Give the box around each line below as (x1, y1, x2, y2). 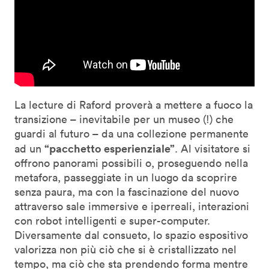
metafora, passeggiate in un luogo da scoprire (14, 170, 237, 184)
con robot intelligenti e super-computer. (14, 213, 210, 228)
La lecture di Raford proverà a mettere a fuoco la (14, 97, 253, 112)
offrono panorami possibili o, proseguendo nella (14, 156, 248, 170)
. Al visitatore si (175, 141, 250, 156)
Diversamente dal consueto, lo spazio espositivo (14, 228, 248, 242)
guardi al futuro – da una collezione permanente (14, 126, 249, 141)
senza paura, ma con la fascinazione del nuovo (14, 184, 239, 199)
